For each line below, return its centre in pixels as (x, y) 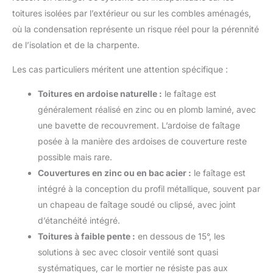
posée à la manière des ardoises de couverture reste (142, 141)
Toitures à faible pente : (87, 236)
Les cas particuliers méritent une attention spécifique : (120, 69)
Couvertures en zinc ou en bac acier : (115, 172)
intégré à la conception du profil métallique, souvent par (149, 188)
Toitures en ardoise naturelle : (100, 93)
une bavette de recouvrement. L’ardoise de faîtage (139, 125)
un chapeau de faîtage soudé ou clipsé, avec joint (137, 204)
